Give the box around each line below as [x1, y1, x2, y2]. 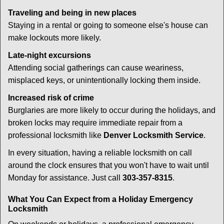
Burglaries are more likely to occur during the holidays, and [8, 106, 215, 114]
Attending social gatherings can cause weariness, [8, 63, 183, 72]
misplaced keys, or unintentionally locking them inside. [8, 76, 200, 84]
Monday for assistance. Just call [8, 173, 122, 182]
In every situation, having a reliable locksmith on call [8, 148, 192, 157]
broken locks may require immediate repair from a [8, 118, 182, 127]
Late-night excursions [8, 51, 91, 59]
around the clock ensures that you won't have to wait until [8, 161, 209, 169]
